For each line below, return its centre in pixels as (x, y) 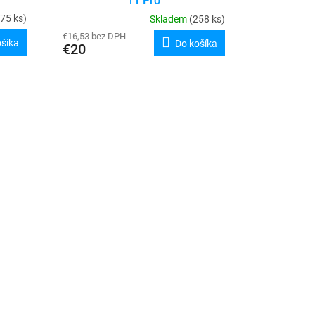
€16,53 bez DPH (94, 37)
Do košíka (196, 44)
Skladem (169, 19)
